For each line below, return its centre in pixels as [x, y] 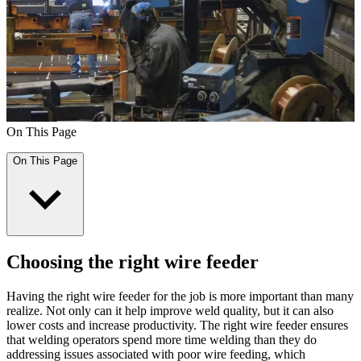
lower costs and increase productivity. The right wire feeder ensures [177, 326]
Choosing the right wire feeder [133, 262]
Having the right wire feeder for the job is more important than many [180, 297]
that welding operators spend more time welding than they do [162, 340]
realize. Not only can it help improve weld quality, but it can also [170, 311]
